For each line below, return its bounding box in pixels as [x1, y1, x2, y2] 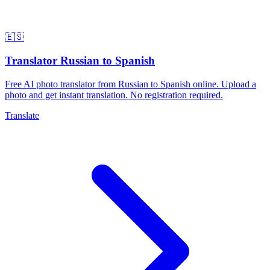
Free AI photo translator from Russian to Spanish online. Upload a [5, 78, 256, 89]
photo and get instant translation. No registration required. [5, 89, 223, 100]
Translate [5, 110, 39, 121]
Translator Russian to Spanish [5, 54, 155, 67]
